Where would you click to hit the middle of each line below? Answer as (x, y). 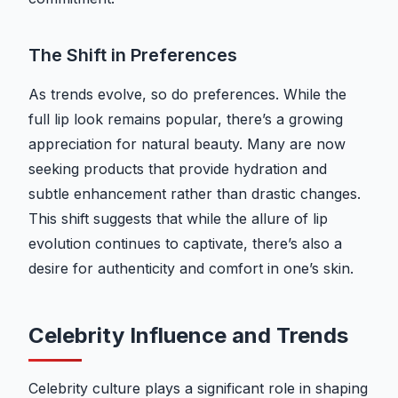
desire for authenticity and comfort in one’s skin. (191, 269)
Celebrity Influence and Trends (188, 336)
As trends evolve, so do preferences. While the (187, 95)
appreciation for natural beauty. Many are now (187, 144)
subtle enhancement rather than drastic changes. (195, 194)
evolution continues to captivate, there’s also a (185, 244)
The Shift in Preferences (133, 56)
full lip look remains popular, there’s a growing (186, 119)
